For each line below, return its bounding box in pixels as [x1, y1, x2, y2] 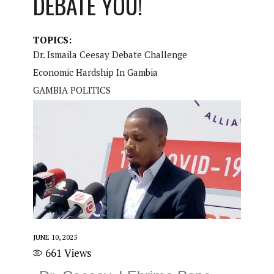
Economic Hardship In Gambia [32, 66, 158, 78]
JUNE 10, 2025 [32, 232, 77, 242]
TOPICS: [32, 34, 72, 46]
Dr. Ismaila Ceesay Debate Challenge [32, 48, 187, 61]
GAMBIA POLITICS [32, 84, 111, 96]
